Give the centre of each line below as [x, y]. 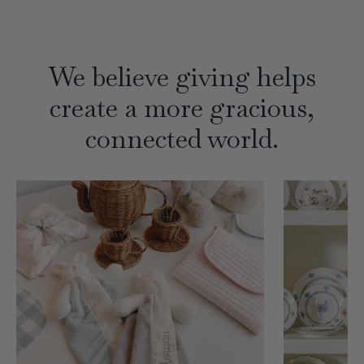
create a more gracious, [182, 108]
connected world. [182, 139]
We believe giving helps [182, 77]
